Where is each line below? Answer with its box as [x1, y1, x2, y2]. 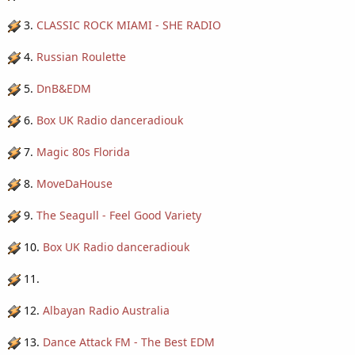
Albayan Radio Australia [43, 303, 170, 318]
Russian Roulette [36, 49, 126, 64]
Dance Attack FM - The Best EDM [43, 334, 215, 349]
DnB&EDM [36, 81, 91, 96]
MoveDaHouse [36, 176, 113, 191]
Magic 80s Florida [36, 144, 130, 159]
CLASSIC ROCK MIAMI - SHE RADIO [36, 17, 221, 32]
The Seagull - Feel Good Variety [36, 208, 201, 223]
